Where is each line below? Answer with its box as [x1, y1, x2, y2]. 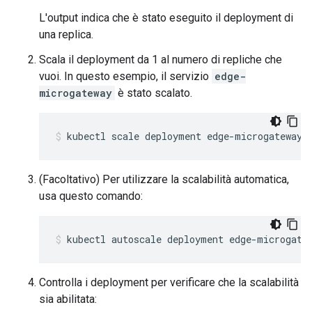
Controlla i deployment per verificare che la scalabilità [39, 276, 299, 289]
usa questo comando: [39, 189, 143, 203]
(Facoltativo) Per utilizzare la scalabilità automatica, [39, 173, 289, 186]
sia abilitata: [39, 292, 97, 306]
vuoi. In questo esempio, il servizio [39, 70, 212, 83]
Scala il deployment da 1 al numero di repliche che [39, 53, 282, 66]
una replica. [39, 28, 93, 41]
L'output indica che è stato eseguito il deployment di [39, 11, 293, 24]
